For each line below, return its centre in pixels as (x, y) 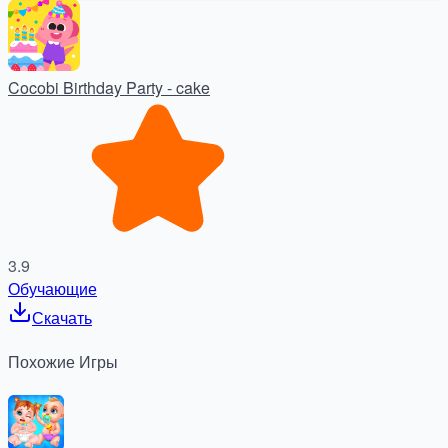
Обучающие (52, 289)
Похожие (41, 362)
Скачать (62, 318)
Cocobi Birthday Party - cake (109, 88)
